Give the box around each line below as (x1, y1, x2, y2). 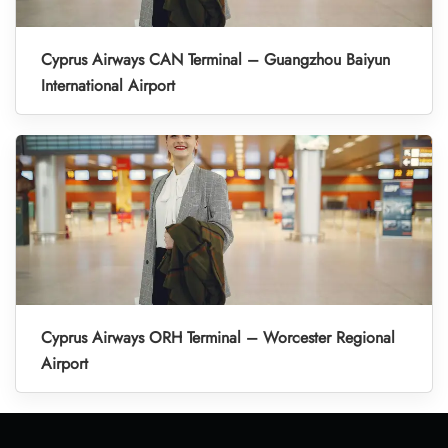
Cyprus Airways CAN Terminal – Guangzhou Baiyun (41, 48, 390, 72)
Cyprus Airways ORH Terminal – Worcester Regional (41, 326, 395, 350)
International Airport (41, 74, 175, 98)
